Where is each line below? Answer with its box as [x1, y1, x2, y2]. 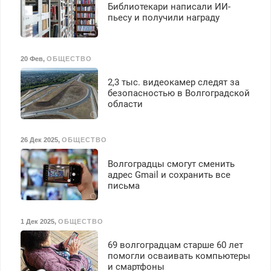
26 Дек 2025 [20, 136, 58, 144]
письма [107, 180, 140, 191]
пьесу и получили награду [107, 11, 220, 23]
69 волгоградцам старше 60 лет [107, 240, 243, 251]
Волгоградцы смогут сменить [107, 158, 235, 169]
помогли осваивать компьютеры [107, 250, 250, 262]
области [107, 99, 143, 110]
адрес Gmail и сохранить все [107, 169, 230, 180]
